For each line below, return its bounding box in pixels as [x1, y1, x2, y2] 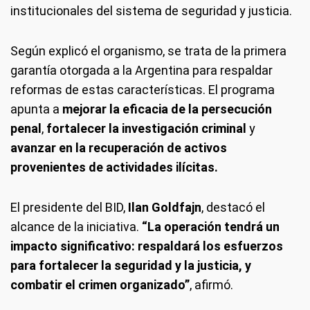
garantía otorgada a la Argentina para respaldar [10, 62, 273, 77]
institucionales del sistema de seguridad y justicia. [10, 3, 292, 18]
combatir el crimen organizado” [10, 277, 190, 292]
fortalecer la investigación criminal [46, 120, 246, 136]
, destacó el [201, 199, 265, 215]
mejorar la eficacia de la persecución [62, 101, 272, 116]
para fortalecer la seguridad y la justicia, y [10, 257, 251, 273]
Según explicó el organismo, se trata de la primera [10, 43, 286, 58]
